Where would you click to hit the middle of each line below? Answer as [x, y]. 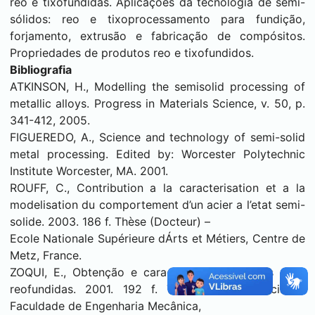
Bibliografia [41, 70]
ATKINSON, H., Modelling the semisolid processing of [157, 86]
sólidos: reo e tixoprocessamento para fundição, [157, 19]
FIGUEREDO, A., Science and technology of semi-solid [157, 137]
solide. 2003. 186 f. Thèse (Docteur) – [110, 221]
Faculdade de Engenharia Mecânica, [105, 306]
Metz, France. [46, 255]
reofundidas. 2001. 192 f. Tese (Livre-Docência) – [157, 289]
